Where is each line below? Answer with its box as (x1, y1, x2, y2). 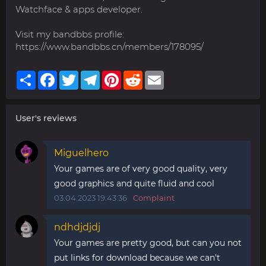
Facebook (57, 69, 100, 81)
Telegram (100, 69, 141, 81)
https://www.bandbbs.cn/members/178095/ (15, 41, 204, 53)
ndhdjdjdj (54, 221, 100, 233)
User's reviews (15, 113, 77, 124)
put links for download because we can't (54, 252, 220, 264)
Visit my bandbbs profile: (15, 28, 124, 40)
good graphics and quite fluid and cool (54, 178, 214, 189)
